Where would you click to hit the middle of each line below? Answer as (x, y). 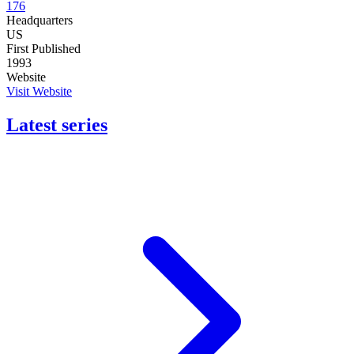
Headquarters (40, 20)
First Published (43, 48)
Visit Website (39, 91)
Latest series (57, 124)
